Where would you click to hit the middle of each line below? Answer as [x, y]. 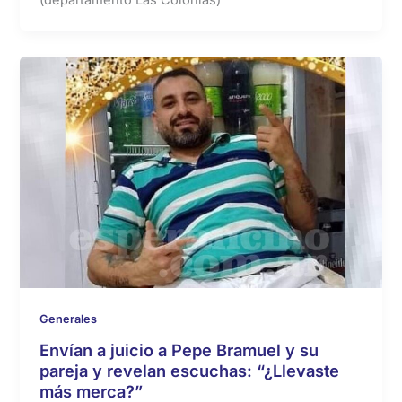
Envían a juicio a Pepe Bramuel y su [179, 350]
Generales [69, 319]
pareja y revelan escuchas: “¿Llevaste [190, 370]
